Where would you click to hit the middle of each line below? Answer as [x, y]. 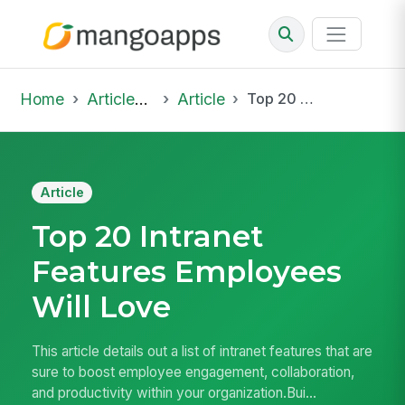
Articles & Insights [110, 99]
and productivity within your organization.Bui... [174, 393]
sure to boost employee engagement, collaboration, [193, 372]
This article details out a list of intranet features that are [202, 352]
